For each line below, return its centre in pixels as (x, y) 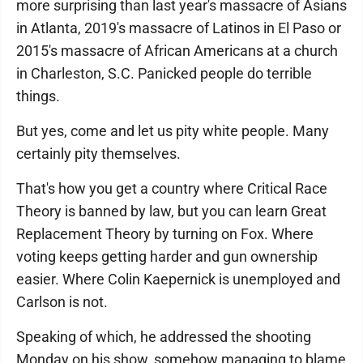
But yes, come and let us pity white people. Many (173, 131)
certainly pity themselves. (98, 154)
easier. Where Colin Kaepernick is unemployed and (178, 279)
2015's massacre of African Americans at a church (177, 51)
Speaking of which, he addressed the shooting (164, 337)
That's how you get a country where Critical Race (172, 188)
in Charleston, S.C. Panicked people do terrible (164, 73)
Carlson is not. (62, 302)
